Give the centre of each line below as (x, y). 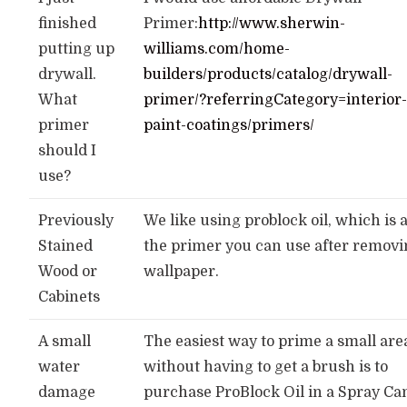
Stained (66, 246)
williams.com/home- (217, 49)
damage (67, 392)
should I (68, 151)
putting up (77, 49)
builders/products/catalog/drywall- (268, 74)
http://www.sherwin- (272, 24)
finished (68, 24)
